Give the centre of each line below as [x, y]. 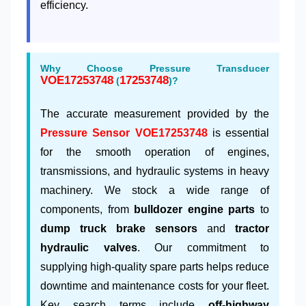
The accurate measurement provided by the [155, 113]
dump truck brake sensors [119, 228]
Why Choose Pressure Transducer [155, 68]
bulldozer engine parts [195, 209]
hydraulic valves [89, 247]
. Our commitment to [203, 247]
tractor [252, 228]
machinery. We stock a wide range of [155, 190]
